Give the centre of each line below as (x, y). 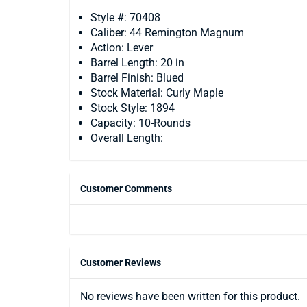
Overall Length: (127, 138)
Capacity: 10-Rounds (140, 123)
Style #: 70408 (125, 17)
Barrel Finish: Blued (137, 78)
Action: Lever (122, 48)
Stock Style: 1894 (133, 108)
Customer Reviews (121, 262)
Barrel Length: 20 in (137, 63)
